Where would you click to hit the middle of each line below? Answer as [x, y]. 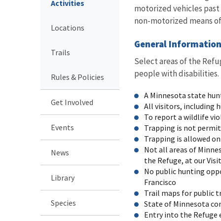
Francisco [160, 182]
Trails [60, 52]
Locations [68, 27]
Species [63, 203]
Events [62, 127]
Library [63, 177]
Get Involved [72, 102]
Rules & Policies [77, 77]
